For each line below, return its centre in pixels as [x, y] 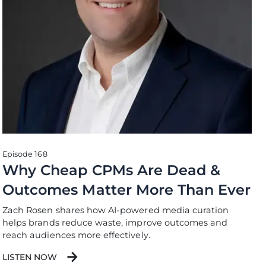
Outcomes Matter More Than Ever [127, 190]
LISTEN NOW [30, 257]
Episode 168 [25, 154]
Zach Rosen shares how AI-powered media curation [116, 210]
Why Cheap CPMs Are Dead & [112, 170]
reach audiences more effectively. [76, 235]
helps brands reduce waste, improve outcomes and [115, 223]
